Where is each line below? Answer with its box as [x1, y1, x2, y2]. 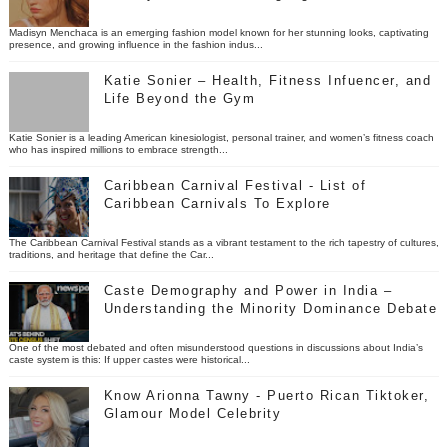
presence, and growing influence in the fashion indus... [8, 38, 263, 50]
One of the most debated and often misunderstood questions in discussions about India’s [8, 341, 423, 353]
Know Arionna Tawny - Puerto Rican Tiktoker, [103, 387, 430, 403]
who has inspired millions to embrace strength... [8, 143, 228, 155]
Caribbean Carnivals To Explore [103, 195, 331, 211]
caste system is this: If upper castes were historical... [8, 353, 250, 365]
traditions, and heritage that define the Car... [8, 248, 214, 260]
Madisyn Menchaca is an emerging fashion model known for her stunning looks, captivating [8, 26, 429, 38]
